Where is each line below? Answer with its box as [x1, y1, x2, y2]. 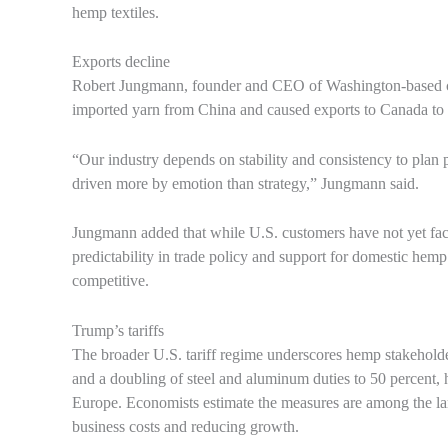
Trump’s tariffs [72, 321, 164, 339]
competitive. [72, 272, 149, 290]
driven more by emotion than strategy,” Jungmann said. [72, 174, 419, 192]
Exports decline [72, 53, 170, 71]
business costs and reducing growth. [72, 417, 299, 435]
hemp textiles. [72, 3, 159, 21]
